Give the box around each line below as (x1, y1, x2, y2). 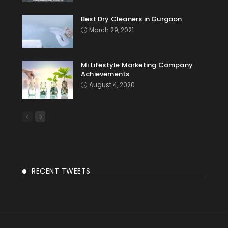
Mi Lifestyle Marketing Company (81, 60, 193, 70)
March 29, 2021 (89, 25, 134, 34)
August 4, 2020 (89, 80, 135, 89)
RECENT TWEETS (32, 165, 91, 176)
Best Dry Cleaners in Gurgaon (81, 14, 182, 24)
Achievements (81, 69, 130, 79)
